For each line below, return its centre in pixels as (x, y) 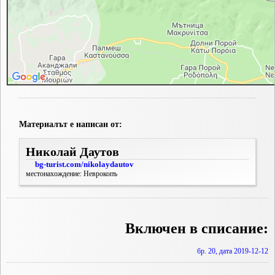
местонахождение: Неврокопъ (72, 174)
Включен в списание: (197, 229)
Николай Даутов (72, 152)
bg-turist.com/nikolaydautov (84, 165)
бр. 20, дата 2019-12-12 (233, 251)
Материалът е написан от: (71, 124)
